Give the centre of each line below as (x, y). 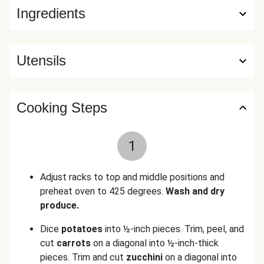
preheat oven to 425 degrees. (103, 191)
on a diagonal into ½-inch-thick (155, 243)
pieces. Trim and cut (83, 257)
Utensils (41, 60)
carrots (74, 243)
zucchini (144, 257)
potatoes (82, 229)
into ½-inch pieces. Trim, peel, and (173, 229)
